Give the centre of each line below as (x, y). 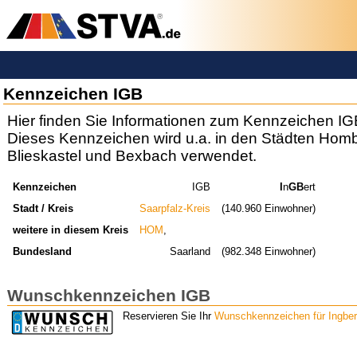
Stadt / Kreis (43, 208)
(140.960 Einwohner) (269, 208)
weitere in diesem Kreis (70, 229)
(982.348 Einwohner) (269, 251)
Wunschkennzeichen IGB (109, 295)
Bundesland (42, 251)
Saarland (190, 251)
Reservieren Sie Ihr (169, 316)
